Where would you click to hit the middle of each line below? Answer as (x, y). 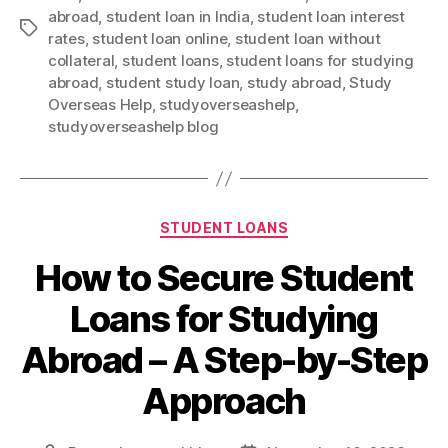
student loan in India (177, 16)
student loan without (307, 38)
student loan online (160, 38)
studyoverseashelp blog (133, 126)
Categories (267, 223)
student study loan (172, 82)
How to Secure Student (224, 277)
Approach (224, 400)
